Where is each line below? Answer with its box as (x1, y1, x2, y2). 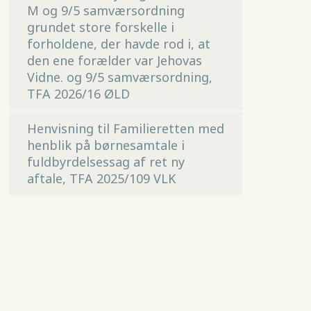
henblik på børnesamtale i (26, 137, 185, 154)
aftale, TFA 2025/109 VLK (26, 170, 176, 187)
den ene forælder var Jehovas (26, 52, 202, 69)
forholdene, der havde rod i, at (26, 35, 210, 53)
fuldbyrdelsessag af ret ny (26, 153, 185, 171)
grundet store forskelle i (26, 19, 174, 36)
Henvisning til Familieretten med (26, 120, 224, 137)
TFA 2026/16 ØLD (26, 85, 130, 103)
